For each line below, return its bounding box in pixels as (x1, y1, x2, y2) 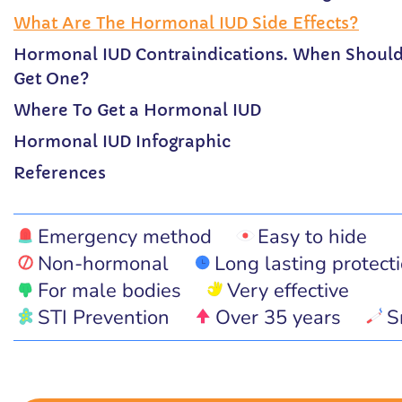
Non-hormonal (38, 250, 169, 277)
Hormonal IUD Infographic (13, 131, 231, 152)
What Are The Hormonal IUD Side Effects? (13, 13, 359, 33)
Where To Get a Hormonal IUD (13, 100, 261, 120)
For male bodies (38, 277, 181, 304)
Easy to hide (258, 223, 367, 250)
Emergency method (38, 223, 212, 250)
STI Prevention (38, 304, 170, 331)
